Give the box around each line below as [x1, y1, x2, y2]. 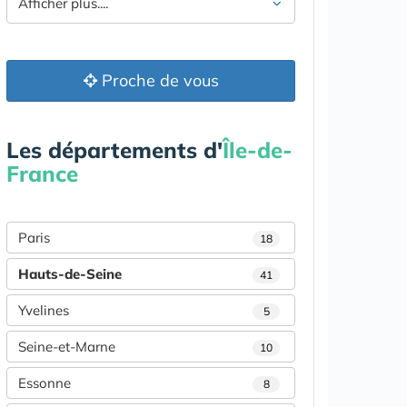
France [6, 159, 78, 187]
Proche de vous [96, 69, 219, 91]
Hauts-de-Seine [18, 264, 122, 283]
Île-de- [223, 135, 293, 164]
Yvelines [18, 301, 69, 319]
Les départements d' [6, 135, 223, 164]
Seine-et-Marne [18, 337, 115, 355]
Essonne [18, 373, 71, 392]
